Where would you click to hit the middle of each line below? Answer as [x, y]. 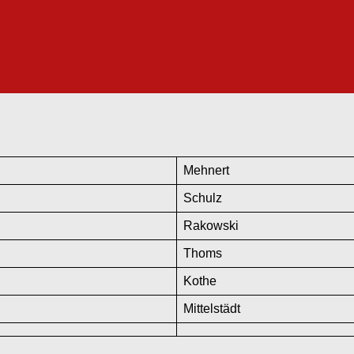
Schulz [203, 198]
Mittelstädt [212, 308]
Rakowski [211, 225]
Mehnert [206, 170]
